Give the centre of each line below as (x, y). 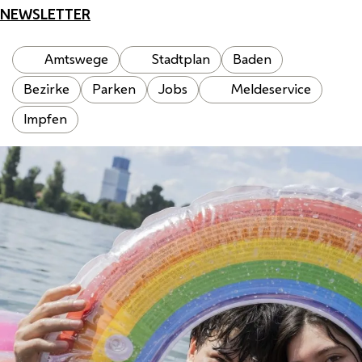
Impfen (45, 119)
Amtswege (76, 59)
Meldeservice (271, 89)
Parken (114, 89)
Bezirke (46, 89)
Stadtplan (181, 59)
